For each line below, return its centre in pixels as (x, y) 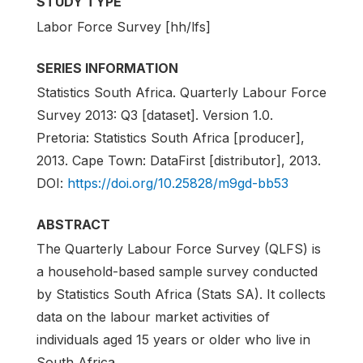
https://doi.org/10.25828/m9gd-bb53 (178, 183)
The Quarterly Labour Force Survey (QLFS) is (179, 248)
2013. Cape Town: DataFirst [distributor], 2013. (179, 160)
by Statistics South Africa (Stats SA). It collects (181, 294)
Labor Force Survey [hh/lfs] (124, 26)
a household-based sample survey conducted (177, 271)
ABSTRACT (73, 224)
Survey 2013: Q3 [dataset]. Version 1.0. (155, 115)
